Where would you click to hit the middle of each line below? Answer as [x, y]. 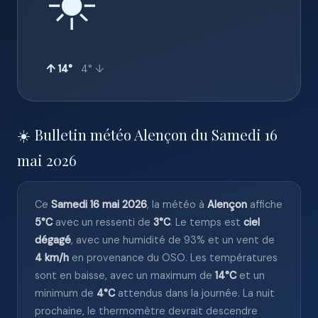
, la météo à [177, 204]
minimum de [66, 293]
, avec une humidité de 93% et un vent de [173, 240]
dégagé [53, 240]
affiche [265, 204]
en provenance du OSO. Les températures [173, 258]
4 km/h [52, 258]
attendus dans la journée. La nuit [195, 293]
